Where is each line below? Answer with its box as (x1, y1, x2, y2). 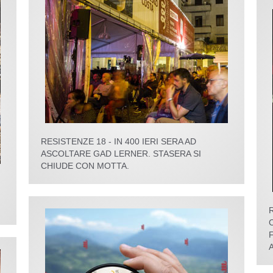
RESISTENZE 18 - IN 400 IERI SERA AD (41, 136, 197, 146)
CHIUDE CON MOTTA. (41, 161, 130, 171)
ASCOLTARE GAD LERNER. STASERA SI (41, 149, 202, 158)
